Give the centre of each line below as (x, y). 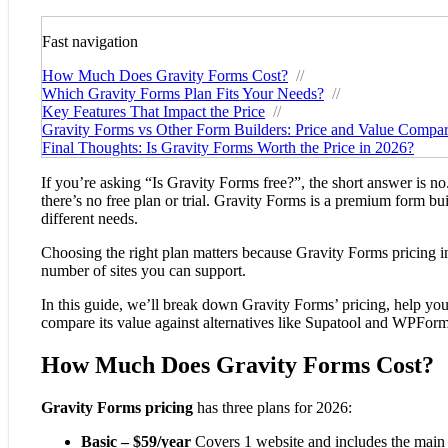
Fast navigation (90, 41)
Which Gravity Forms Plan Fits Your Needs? (183, 93)
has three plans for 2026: (272, 407)
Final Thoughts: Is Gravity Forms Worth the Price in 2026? (228, 147)
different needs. (89, 218)
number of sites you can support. (143, 270)
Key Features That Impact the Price (153, 111)
